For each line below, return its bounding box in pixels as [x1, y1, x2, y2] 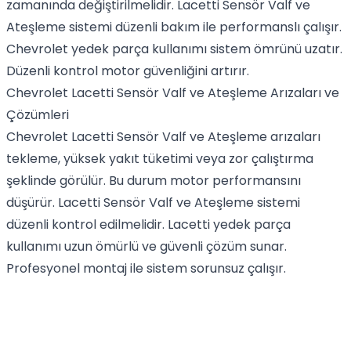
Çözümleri [6, 106, 69, 124]
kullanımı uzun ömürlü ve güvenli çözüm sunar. [6, 237, 287, 255]
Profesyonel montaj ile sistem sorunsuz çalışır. [6, 259, 286, 277]
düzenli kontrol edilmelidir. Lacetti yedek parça [6, 215, 291, 233]
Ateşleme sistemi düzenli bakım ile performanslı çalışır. [6, 18, 342, 36]
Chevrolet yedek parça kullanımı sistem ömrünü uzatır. [6, 40, 342, 58]
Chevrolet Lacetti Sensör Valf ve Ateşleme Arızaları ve [6, 84, 339, 102]
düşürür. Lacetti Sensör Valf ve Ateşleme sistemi [6, 194, 300, 212]
